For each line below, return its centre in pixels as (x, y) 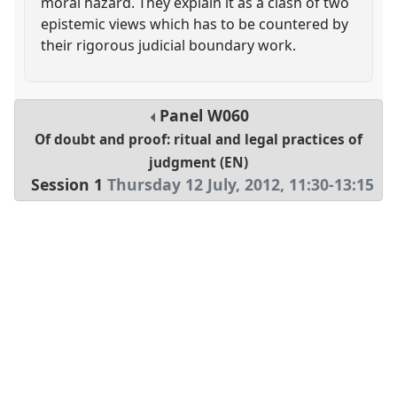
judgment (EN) (198, 163)
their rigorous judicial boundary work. (169, 45)
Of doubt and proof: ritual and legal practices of (198, 140)
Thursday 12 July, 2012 (194, 185)
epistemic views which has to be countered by (195, 23)
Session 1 (67, 185)
